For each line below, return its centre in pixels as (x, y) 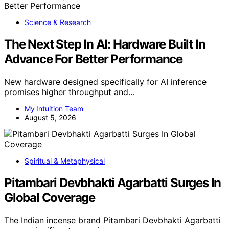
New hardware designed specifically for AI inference (105, 82)
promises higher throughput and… (70, 92)
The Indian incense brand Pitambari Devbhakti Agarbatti (112, 220)
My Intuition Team (54, 108)
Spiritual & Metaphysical (65, 161)
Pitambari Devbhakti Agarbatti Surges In (113, 182)
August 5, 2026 (50, 117)
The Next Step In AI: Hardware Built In (105, 44)
